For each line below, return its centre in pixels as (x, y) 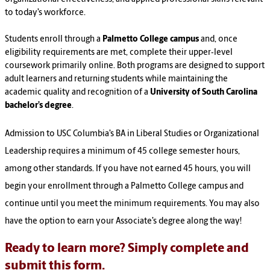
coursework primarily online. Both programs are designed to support (135, 66)
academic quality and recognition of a (77, 93)
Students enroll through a (54, 40)
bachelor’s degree (38, 106)
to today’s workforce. (45, 13)
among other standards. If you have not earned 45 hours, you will (128, 169)
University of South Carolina (204, 93)
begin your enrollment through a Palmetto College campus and (124, 187)
